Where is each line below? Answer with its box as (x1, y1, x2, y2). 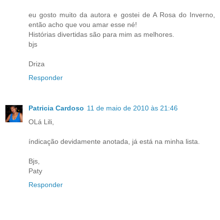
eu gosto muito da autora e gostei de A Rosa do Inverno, (28, 11, 215, 19)
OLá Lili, (28, 118, 54, 126)
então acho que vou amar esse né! (28, 21, 137, 29)
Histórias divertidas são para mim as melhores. (28, 30, 174, 39)
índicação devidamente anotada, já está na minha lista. (28, 137, 200, 145)
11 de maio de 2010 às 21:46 (87, 104, 178, 112)
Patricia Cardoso (28, 104, 84, 112)
